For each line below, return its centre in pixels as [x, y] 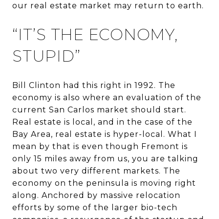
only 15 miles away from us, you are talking [105, 158]
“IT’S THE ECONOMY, [95, 34]
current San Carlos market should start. [99, 109]
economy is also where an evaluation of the [107, 97]
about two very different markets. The [96, 171]
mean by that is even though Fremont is [100, 146]
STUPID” [46, 56]
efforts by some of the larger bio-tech [95, 207]
